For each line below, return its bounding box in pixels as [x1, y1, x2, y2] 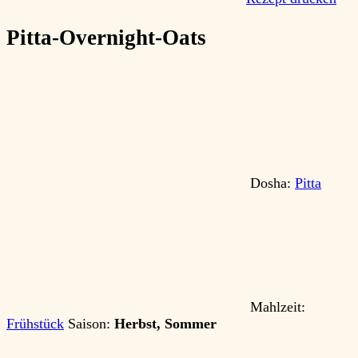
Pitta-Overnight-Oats [6, 25, 206, 50]
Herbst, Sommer [114, 316, 217, 332]
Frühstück [6, 316, 64, 332]
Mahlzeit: [246, 299, 305, 316]
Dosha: [246, 175, 295, 192]
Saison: [68, 316, 114, 332]
